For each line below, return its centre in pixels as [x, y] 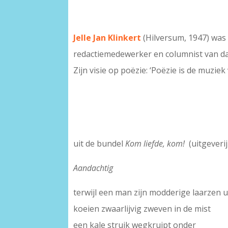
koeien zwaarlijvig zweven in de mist [142, 208]
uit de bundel [99, 143]
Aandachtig [93, 168]
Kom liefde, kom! [155, 143]
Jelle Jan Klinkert [107, 37]
